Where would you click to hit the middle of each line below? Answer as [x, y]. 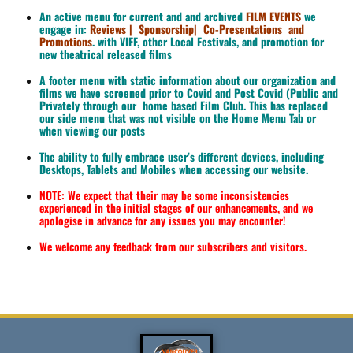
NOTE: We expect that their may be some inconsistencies [164, 195]
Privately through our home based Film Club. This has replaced [184, 106]
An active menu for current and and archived [143, 17]
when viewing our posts [92, 131]
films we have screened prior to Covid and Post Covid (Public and [189, 93]
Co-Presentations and [252, 29]
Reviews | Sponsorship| [143, 29]
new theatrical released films [106, 54]
